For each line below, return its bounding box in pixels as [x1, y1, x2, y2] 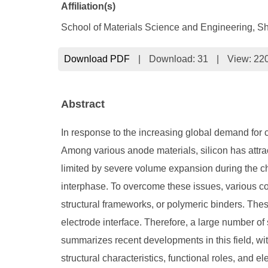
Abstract [61, 98, 105, 110]
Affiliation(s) [61, 1, 115, 11]
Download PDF [64, 54, 130, 64]
